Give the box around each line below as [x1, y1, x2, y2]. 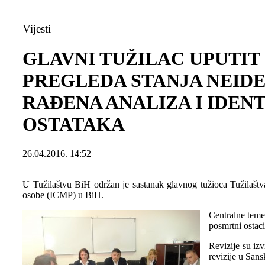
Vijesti [22, 22, 51, 35]
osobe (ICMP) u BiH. [22, 189, 104, 200]
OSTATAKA [22, 114, 125, 135]
